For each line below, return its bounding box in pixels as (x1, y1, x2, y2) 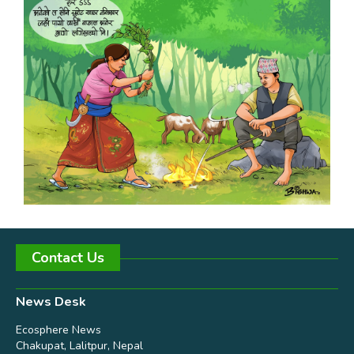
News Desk (16, 293, 86, 311)
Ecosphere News (16, 322, 101, 338)
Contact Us (32, 248, 104, 268)
